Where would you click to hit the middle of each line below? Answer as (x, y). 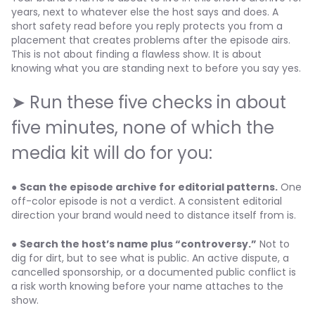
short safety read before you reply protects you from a (147, 26)
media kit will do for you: (112, 153)
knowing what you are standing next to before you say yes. (156, 68)
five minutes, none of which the (143, 128)
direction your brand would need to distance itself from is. (154, 215)
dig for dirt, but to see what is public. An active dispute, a (150, 258)
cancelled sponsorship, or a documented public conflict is (154, 272)
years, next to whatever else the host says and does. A (145, 12)
